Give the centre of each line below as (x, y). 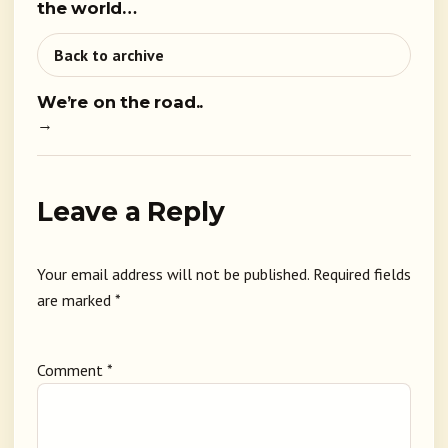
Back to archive (109, 55)
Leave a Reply (131, 212)
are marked (76, 300)
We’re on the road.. (120, 102)
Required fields (362, 274)
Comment (72, 370)
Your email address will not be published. (173, 274)
